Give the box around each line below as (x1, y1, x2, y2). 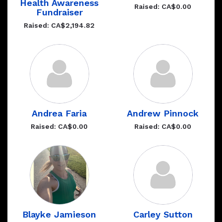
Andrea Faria (32, 108, 87, 118)
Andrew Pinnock (127, 108, 199, 118)
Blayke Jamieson (22, 209, 96, 220)
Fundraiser (36, 7, 83, 17)
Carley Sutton (133, 209, 193, 220)
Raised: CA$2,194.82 (24, 21, 95, 29)
